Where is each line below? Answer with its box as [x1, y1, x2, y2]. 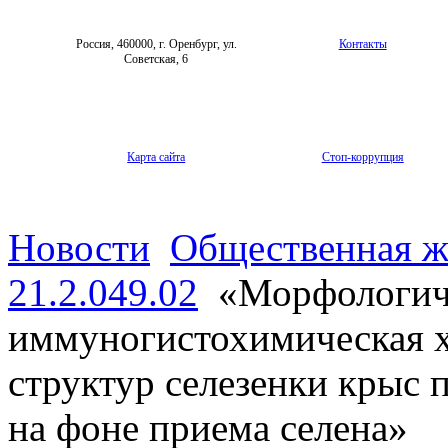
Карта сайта [127, 149, 186, 164]
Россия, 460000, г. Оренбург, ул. [75, 36, 237, 51]
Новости [8, 225, 150, 269]
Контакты [338, 36, 387, 51]
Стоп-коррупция [321, 149, 404, 164]
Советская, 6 [124, 51, 189, 66]
